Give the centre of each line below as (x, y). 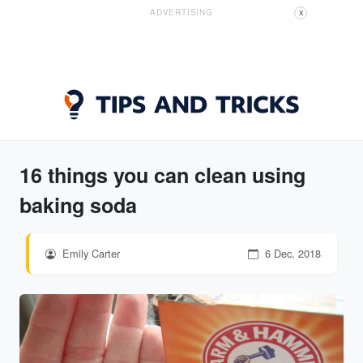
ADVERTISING (181, 12)
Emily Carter (90, 253)
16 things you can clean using (162, 175)
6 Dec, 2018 (291, 253)
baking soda (78, 205)
